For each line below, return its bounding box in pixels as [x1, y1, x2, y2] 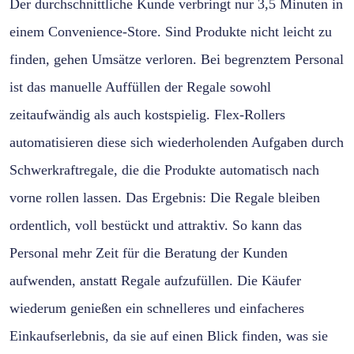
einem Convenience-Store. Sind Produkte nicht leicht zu [9, 23, 332, 40]
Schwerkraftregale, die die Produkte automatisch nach [9, 161, 319, 178]
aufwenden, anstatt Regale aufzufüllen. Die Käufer [9, 272, 301, 288]
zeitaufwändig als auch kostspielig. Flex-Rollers [9, 106, 285, 122]
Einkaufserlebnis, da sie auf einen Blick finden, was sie [9, 327, 328, 344]
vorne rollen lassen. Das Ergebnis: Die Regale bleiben [9, 189, 320, 205]
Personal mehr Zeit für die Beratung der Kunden [9, 244, 288, 261]
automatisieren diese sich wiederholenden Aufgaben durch [9, 134, 344, 150]
